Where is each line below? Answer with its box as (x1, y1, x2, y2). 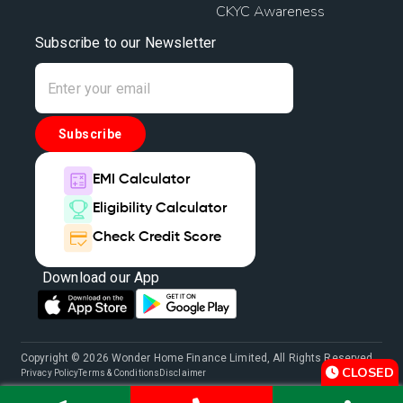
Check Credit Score (93, 230, 221, 246)
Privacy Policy (21, 368, 79, 378)
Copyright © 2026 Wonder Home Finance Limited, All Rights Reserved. (21, 352, 376, 364)
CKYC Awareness (216, 2, 325, 22)
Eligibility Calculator (93, 201, 227, 217)
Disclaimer (159, 368, 206, 378)
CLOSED (342, 363, 394, 382)
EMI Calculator (93, 173, 190, 188)
